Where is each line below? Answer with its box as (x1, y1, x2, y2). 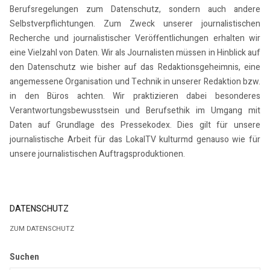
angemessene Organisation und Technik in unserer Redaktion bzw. (10, 75, 260, 89)
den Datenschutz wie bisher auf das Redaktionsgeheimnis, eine (10, 61, 260, 74)
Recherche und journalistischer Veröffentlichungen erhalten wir (10, 32, 260, 45)
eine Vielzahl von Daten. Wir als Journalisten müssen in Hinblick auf (10, 46, 260, 60)
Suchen (10, 250, 39, 263)
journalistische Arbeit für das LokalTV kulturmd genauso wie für (10, 133, 260, 146)
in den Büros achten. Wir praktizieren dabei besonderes (10, 90, 260, 103)
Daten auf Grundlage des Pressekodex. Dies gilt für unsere (10, 119, 260, 132)
